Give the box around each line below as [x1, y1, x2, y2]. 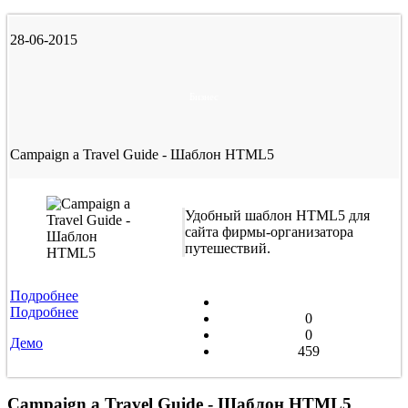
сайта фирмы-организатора [185, 224, 353, 240]
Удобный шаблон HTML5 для [185, 208, 370, 224]
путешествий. [185, 240, 270, 257]
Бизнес [189, 91, 219, 103]
